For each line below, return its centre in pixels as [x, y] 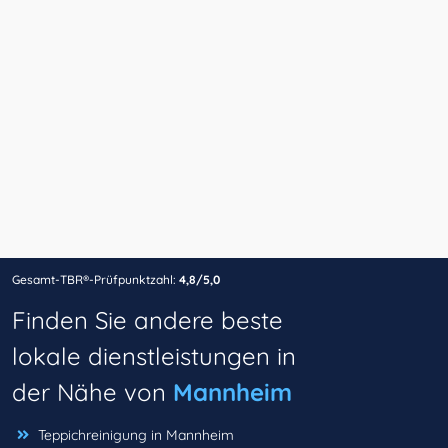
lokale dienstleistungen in [154, 356]
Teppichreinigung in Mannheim [136, 435]
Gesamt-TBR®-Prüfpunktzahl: [94, 280]
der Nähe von [92, 392]
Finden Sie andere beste [147, 320]
